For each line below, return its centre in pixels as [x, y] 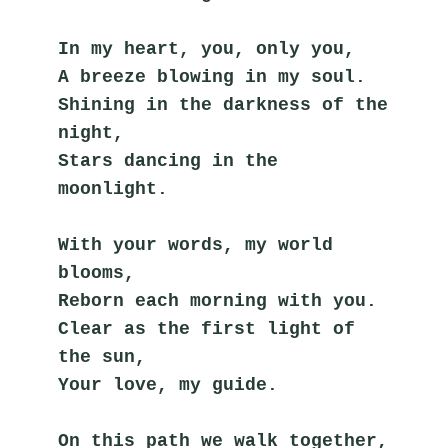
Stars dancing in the [168, 161]
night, [91, 133]
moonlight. [113, 189]
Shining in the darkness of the [223, 105]
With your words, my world [196, 245]
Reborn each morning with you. [218, 301]
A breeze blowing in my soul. [212, 77]
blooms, [97, 273]
